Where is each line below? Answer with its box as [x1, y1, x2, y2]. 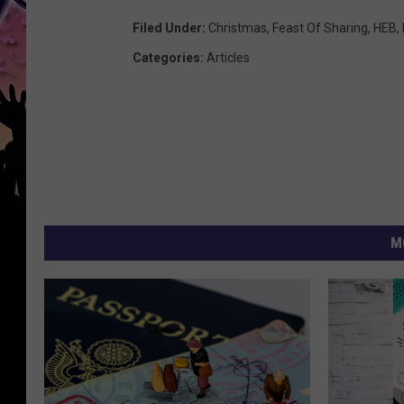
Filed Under [133, 21, 202, 36]
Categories [133, 50, 200, 66]
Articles [207, 50, 250, 66]
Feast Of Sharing [272, 21, 368, 36]
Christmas [208, 21, 267, 36]
